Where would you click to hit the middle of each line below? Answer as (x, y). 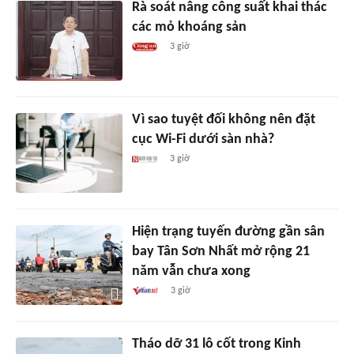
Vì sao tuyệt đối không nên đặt (223, 119)
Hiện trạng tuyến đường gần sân (228, 232)
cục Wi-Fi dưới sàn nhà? (203, 139)
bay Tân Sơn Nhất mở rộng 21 (220, 251)
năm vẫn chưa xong (191, 271)
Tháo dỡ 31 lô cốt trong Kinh (216, 344)
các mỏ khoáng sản (189, 27)
